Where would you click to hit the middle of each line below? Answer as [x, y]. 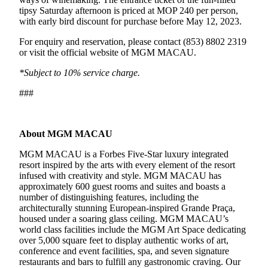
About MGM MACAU [66, 134]
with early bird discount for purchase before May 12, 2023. [130, 22]
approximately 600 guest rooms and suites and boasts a [122, 187]
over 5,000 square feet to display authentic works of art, [124, 240]
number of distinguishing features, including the [109, 197]
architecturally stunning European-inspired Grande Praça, [127, 208]
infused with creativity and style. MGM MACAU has [120, 176]
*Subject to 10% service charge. [80, 73]
